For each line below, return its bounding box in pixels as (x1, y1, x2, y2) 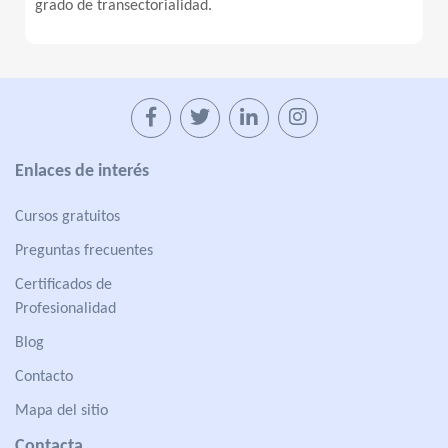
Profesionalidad (15, 301, 116, 317)
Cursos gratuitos (15, 209, 120, 225)
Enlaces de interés (15, 162, 149, 181)
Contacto (15, 369, 73, 385)
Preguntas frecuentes (15, 243, 153, 259)
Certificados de (15, 277, 112, 293)
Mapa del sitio (15, 403, 108, 419)
